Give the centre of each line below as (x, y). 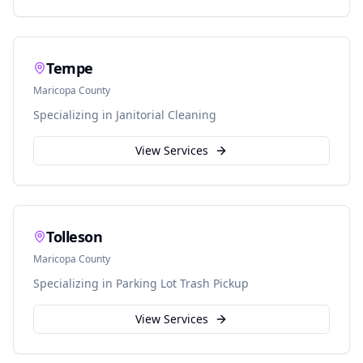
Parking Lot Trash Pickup (182, 283)
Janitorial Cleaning (166, 115)
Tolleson (75, 237)
